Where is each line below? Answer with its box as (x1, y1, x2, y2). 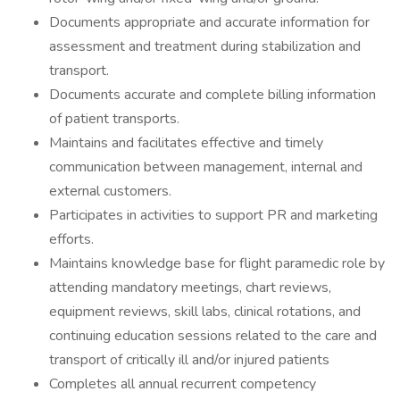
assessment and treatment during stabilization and (49, 37, 361, 56)
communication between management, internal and (49, 157, 362, 177)
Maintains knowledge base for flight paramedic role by (49, 254, 385, 273)
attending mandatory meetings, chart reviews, (49, 278, 331, 297)
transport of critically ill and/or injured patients (49, 350, 329, 370)
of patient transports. (49, 109, 179, 129)
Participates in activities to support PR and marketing (49, 205, 378, 225)
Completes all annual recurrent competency (49, 374, 316, 394)
